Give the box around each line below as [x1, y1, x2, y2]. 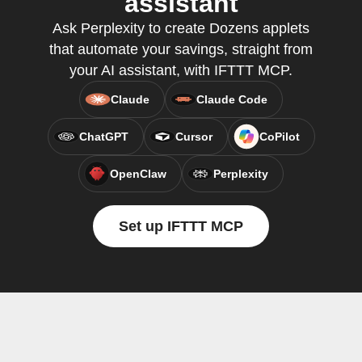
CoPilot [259, 130, 300, 143]
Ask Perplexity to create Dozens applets [53, 20, 309, 36]
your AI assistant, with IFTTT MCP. [69, 62, 293, 78]
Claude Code [196, 93, 267, 106]
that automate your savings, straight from [49, 41, 313, 57]
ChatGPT [78, 130, 128, 143]
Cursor [175, 130, 213, 143]
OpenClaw [110, 167, 166, 180]
